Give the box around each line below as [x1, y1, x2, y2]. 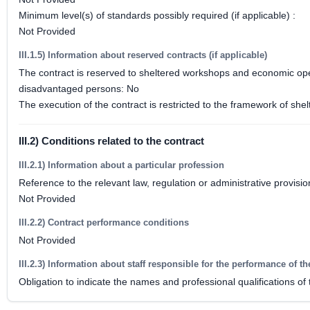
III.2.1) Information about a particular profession [19, 160, 224, 170]
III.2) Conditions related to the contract [19, 135, 204, 147]
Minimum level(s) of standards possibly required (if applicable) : [19, 10, 295, 21]
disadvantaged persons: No [19, 83, 139, 94]
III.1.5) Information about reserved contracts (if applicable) [19, 50, 267, 60]
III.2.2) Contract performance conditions [19, 217, 189, 228]
